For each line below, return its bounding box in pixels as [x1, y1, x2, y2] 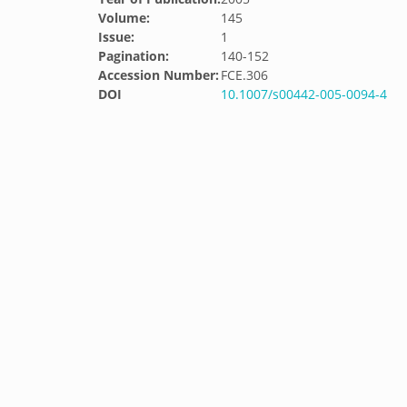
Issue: [98, 28, 134, 45]
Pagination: [98, 47, 169, 65]
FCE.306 [221, 66, 268, 84]
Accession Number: [98, 66, 219, 84]
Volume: [98, 9, 150, 26]
